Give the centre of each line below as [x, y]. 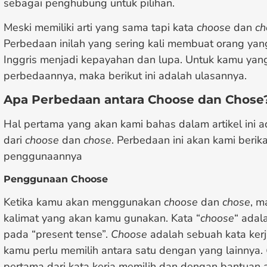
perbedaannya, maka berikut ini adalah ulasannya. [125, 75]
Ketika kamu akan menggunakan [84, 202]
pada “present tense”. [57, 234]
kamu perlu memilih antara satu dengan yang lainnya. [135, 250]
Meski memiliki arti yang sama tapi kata [100, 27]
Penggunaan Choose [56, 179]
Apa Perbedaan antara [76, 100]
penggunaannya [43, 156]
